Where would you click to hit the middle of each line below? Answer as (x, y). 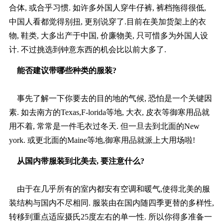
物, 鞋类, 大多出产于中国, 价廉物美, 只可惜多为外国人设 (108, 36)
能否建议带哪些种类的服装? (62, 71)
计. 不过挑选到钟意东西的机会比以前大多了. (87, 50)
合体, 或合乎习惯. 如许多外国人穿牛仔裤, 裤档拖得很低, (107, 8)
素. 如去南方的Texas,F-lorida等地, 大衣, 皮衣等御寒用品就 (109, 112)
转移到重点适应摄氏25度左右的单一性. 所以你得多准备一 (110, 217)
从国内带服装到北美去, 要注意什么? (76, 161)
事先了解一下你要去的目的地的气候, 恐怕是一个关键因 (110, 99)
